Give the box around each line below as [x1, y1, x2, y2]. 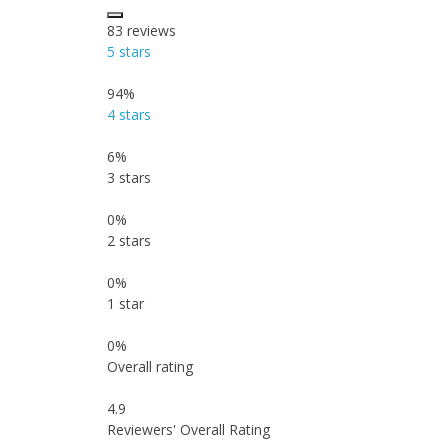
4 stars [107, 105, 151, 124]
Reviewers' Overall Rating [107, 420, 270, 439]
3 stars [107, 168, 151, 187]
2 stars [107, 231, 151, 250]
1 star [107, 294, 144, 313]
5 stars [107, 42, 151, 61]
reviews [123, 21, 176, 40]
